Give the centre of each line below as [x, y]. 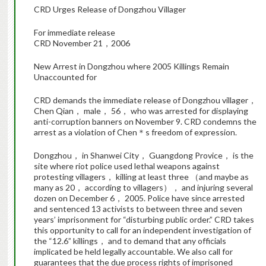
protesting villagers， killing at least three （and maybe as [141, 177]
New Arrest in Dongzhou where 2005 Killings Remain [131, 66]
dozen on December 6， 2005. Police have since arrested [139, 198]
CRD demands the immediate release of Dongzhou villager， [145, 100]
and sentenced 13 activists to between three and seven [138, 209]
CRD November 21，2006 [82, 43]
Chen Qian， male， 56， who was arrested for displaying [141, 111]
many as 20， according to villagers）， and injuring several [143, 188]
